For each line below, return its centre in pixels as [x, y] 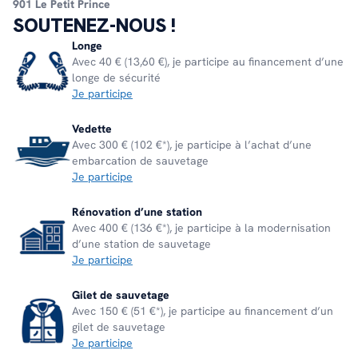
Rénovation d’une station [137, 212]
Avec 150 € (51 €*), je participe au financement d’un [203, 311]
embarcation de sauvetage [140, 161]
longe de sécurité [116, 78]
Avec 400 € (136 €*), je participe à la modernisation [201, 228]
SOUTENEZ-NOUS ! [94, 25]
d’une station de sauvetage [141, 244]
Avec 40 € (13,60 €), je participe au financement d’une [208, 62]
